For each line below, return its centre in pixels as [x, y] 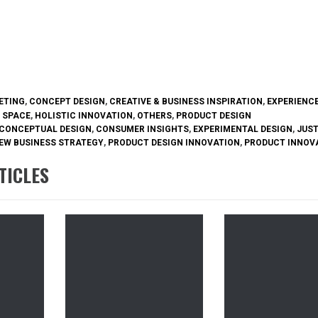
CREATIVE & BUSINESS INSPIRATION [186, 102]
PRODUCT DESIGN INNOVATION [174, 142]
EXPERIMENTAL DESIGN [243, 129]
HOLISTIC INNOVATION [84, 115]
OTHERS [154, 115]
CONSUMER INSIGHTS [142, 129]
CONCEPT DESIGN [67, 102]
